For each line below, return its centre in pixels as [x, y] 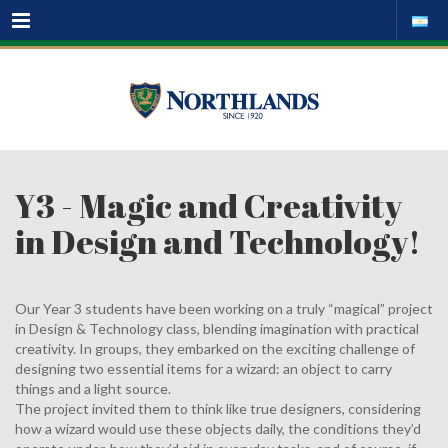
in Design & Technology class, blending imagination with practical [217, 328]
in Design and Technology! [218, 241]
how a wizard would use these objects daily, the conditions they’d [218, 428]
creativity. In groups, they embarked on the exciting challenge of [215, 348]
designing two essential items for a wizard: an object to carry [203, 368]
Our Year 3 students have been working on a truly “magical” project [224, 308]
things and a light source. [93, 388]
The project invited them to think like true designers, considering [218, 408]
